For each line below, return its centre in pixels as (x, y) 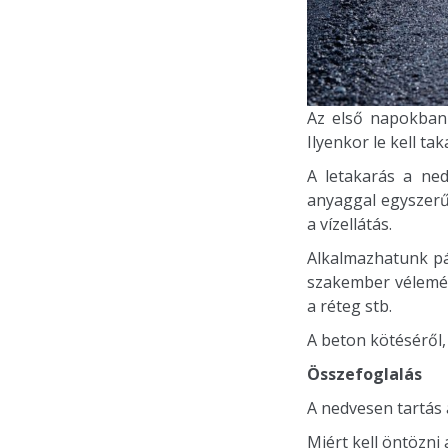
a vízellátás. (349, 224)
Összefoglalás (364, 374)
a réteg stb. (349, 306)
